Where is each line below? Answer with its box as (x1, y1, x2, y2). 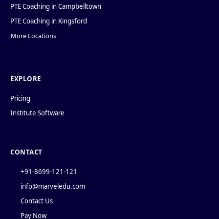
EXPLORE (10, 74, 41, 84)
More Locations (11, 31, 56, 41)
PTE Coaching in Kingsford (10, 16, 87, 25)
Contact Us (20, 197, 53, 206)
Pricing (10, 94, 30, 103)
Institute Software (10, 109, 65, 118)
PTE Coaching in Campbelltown (10, 1, 101, 11)
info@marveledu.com (20, 182, 85, 191)
